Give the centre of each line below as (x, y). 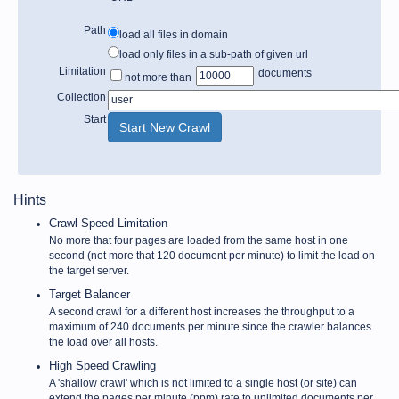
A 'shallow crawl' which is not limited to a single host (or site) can (203, 383)
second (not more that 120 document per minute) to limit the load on (212, 255)
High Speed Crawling (102, 365)
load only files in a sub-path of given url (214, 55)
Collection (82, 98)
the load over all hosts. (103, 342)
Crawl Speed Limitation (108, 223)
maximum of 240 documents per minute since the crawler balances (210, 326)
